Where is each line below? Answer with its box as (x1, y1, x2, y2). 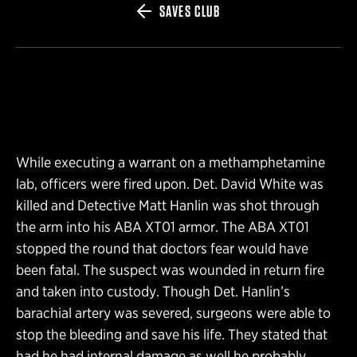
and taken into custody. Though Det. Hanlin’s (16, 282, 290, 300)
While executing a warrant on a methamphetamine (16, 153, 325, 171)
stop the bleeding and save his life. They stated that (16, 325, 328, 343)
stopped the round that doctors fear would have (16, 239, 308, 257)
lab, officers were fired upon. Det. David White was (16, 175, 324, 192)
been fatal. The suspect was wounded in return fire (16, 261, 324, 278)
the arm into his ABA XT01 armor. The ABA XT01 (16, 218, 309, 235)
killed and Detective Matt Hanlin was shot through (16, 196, 320, 214)
